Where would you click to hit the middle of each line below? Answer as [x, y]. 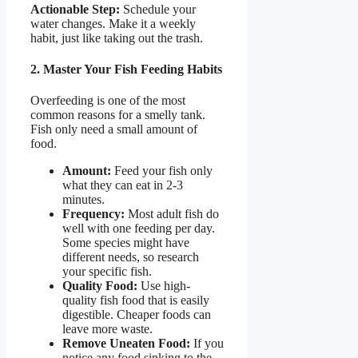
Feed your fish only [162, 171]
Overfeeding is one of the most [108, 101]
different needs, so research [131, 257]
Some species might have [126, 243]
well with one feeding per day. [139, 229]
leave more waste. [107, 329]
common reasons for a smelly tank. [118, 115]
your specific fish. [107, 272]
